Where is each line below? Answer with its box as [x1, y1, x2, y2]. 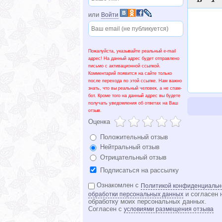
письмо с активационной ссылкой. [88, 63, 161, 68]
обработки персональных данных [88, 191, 183, 198]
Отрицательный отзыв [98, 154, 166, 162]
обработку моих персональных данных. [88, 198, 207, 206]
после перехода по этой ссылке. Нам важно [88, 78, 182, 83]
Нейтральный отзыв [98, 143, 160, 151]
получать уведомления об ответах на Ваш [88, 100, 178, 106]
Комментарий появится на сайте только [88, 70, 172, 76]
